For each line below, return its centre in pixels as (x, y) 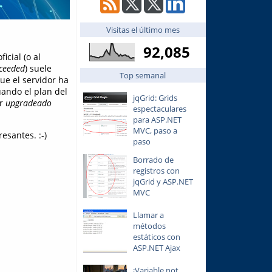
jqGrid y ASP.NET (163, 182)
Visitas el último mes (143, 29)
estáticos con (156, 237)
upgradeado (28, 103)
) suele (38, 69)
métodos (149, 226)
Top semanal (143, 75)
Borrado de (153, 160)
